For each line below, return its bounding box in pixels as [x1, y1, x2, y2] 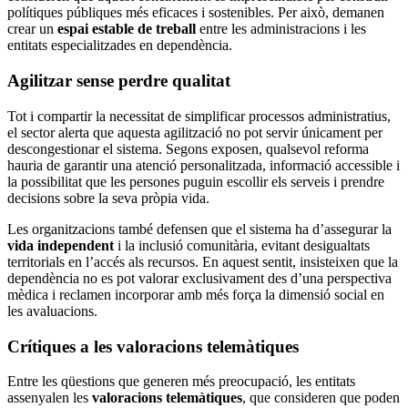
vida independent [7, 237, 114, 253]
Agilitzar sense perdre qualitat [7, 71, 230, 91]
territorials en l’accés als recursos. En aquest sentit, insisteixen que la [7, 253, 398, 270]
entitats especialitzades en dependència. [7, 37, 232, 54]
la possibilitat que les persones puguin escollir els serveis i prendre [7, 173, 384, 189]
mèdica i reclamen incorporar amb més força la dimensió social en [7, 286, 384, 302]
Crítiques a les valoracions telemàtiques [7, 336, 299, 356]
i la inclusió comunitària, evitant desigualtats [114, 237, 370, 253]
